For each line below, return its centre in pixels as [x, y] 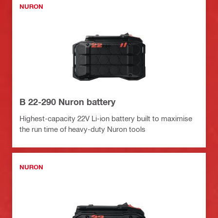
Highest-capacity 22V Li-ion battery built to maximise [106, 118]
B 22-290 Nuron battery [67, 102]
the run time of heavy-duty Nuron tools [82, 129]
